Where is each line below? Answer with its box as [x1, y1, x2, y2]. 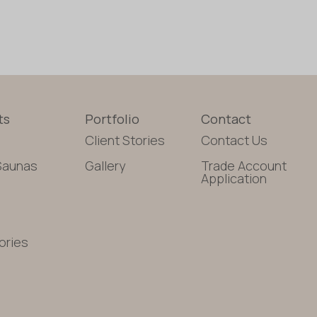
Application [201, 169, 267, 187]
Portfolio [85, 110, 140, 127]
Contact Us [201, 131, 268, 149]
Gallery [85, 156, 126, 174]
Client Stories [85, 131, 166, 149]
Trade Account [201, 156, 287, 174]
